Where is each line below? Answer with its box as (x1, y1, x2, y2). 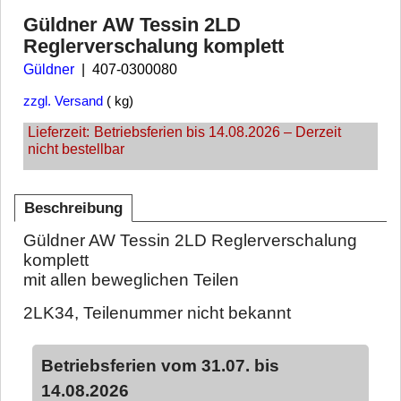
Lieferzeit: (28, 124, 90, 141)
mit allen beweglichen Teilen (23, 270, 239, 290)
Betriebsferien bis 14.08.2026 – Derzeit (94, 124, 341, 141)
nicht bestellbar (28, 141, 124, 158)
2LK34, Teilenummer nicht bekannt (23, 303, 291, 322)
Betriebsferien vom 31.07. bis (41, 356, 279, 375)
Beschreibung (24, 200, 123, 218)
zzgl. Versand (23, 93, 103, 108)
